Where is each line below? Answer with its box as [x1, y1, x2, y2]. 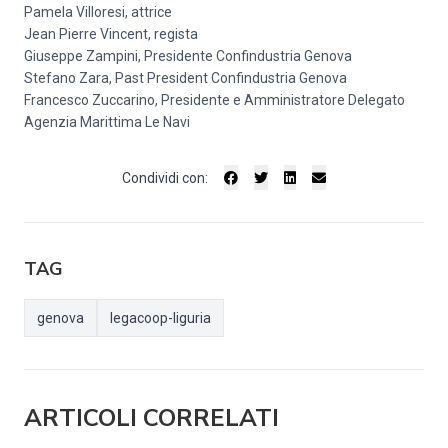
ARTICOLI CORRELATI [24, 402, 279, 434]
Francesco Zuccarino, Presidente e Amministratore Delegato [24, 92, 405, 108]
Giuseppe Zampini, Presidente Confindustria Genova [24, 48, 352, 64]
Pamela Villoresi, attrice [24, 4, 172, 20]
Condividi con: [122, 169, 208, 186]
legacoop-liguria [110, 310, 211, 326]
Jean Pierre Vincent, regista [24, 26, 198, 42]
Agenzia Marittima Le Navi [24, 114, 190, 130]
